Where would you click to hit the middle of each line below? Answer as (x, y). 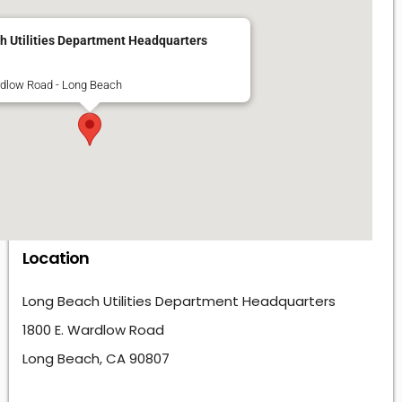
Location (56, 258)
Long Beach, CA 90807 (96, 358)
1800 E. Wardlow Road (93, 329)
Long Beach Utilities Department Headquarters (179, 301)
